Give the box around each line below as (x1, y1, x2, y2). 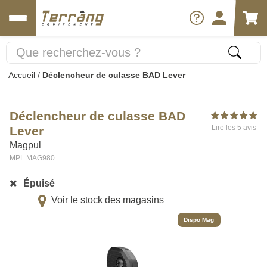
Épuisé (23, 178, 55, 188)
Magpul (10, 140, 41, 150)
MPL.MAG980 (10, 154, 55, 162)
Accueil (8, 70, 35, 80)
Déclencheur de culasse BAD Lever (42, 70, 185, 80)
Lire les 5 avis (211, 123, 256, 132)
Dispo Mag (184, 216, 215, 223)
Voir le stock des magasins (51, 195, 164, 206)
